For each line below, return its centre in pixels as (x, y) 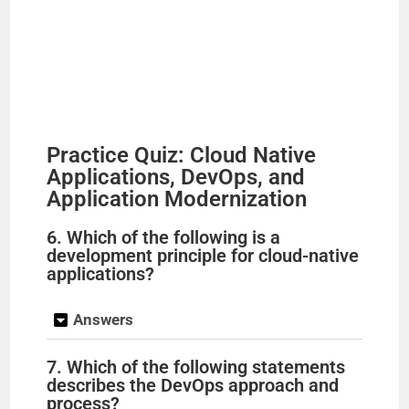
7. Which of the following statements (196, 367)
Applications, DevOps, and (176, 178)
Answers (104, 320)
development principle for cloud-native (203, 256)
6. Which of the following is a (164, 238)
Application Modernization (177, 199)
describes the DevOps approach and (193, 386)
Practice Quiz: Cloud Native (182, 156)
